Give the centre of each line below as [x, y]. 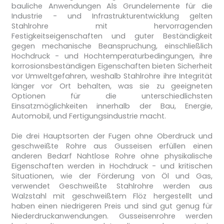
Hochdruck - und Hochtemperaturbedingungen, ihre [112, 56]
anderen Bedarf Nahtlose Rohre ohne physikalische [112, 156]
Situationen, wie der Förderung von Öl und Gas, [112, 176]
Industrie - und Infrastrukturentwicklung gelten [112, 16]
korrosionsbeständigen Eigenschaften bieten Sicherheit [112, 66]
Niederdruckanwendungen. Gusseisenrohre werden [112, 216]
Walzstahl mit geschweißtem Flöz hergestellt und [112, 196]
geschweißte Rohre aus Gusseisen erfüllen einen [112, 146]
